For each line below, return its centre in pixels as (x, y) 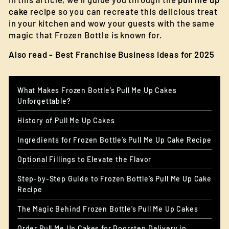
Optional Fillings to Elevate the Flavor (85, 159)
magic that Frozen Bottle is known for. (86, 35)
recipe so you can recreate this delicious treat (123, 11)
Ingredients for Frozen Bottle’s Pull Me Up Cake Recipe (114, 140)
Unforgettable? (44, 101)
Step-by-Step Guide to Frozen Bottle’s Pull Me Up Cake (114, 179)
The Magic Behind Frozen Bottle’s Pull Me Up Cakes (108, 209)
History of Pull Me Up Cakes (66, 120)
